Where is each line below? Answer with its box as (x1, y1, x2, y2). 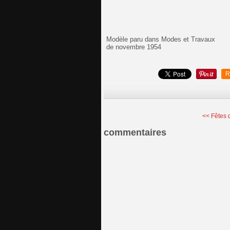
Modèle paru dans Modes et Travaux (106, 35, 215, 43)
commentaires (104, 127, 166, 138)
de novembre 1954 (106, 43, 161, 51)
